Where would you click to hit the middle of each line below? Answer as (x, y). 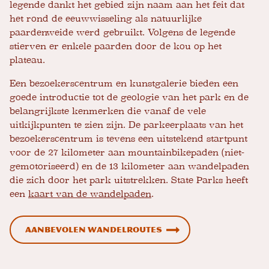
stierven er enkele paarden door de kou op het (116, 47)
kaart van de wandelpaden (90, 194)
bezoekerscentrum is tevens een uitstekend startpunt (128, 139)
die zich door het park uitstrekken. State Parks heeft (129, 180)
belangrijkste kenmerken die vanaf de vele (108, 111)
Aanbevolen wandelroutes (94, 230)
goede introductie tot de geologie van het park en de (129, 98)
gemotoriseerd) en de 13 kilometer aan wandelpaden (129, 167)
